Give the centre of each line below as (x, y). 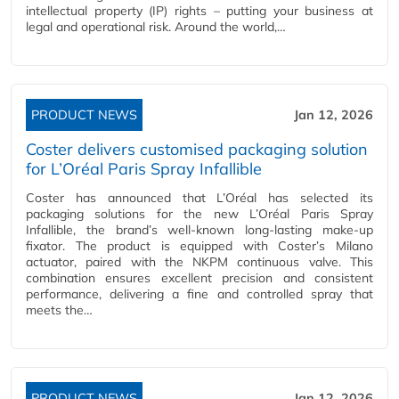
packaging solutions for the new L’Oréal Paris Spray (199, 214)
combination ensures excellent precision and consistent (199, 278)
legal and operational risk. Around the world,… (156, 27)
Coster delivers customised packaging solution (197, 150)
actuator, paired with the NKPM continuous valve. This (199, 262)
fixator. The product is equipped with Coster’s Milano (199, 246)
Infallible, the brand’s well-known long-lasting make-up (199, 230)
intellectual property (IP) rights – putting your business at (199, 11)
